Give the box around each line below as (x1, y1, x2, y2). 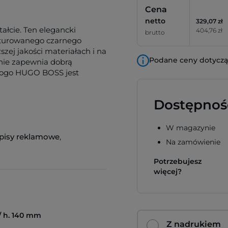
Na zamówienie (166, 137, 220, 147)
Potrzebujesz (154, 157, 202, 166)
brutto (145, 28, 164, 36)
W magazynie (166, 123, 215, 132)
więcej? (154, 167, 182, 176)
